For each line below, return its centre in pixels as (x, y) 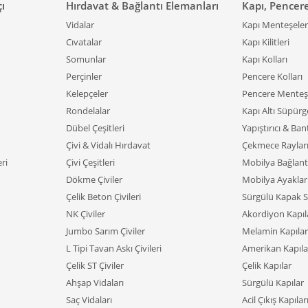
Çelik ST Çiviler (95, 265)
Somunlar (86, 59)
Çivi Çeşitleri (90, 162)
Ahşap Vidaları (95, 283)
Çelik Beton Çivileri (103, 197)
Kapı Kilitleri (266, 42)
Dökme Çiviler (94, 179)
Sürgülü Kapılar (273, 283)
